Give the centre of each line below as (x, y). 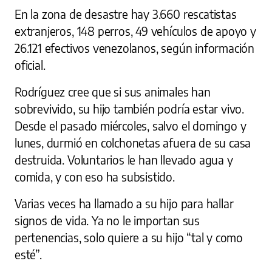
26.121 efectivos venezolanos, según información (135, 48)
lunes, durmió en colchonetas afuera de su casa (133, 142)
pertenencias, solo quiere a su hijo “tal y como (129, 237)
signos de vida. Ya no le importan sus (107, 220)
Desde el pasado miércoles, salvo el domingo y (131, 125)
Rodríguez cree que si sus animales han (113, 91)
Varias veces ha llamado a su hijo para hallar (124, 203)
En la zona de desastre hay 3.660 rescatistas (126, 14)
